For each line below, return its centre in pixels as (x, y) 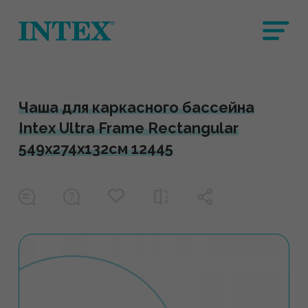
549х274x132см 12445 (96, 149)
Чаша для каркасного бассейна (136, 108)
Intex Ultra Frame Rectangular (128, 128)
